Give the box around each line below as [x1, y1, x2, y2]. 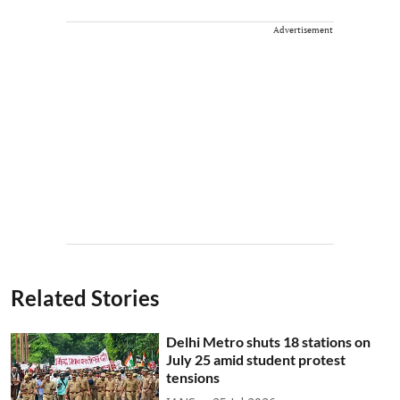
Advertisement [273, 23, 333, 36]
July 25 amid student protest [166, 350, 346, 368]
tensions [166, 368, 221, 386]
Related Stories [11, 284, 159, 311]
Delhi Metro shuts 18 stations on [166, 332, 371, 350]
